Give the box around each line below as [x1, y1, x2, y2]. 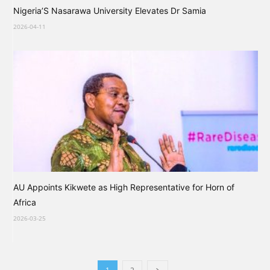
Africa [13, 196, 36, 207]
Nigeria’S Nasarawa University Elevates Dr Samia [13, 5, 206, 16]
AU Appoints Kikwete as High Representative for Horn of [13, 181, 234, 192]
